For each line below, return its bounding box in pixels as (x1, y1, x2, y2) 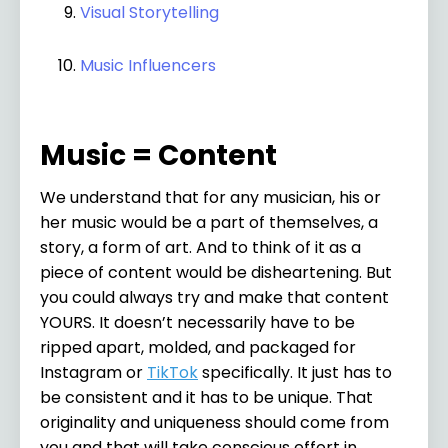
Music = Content (40, 135, 277, 175)
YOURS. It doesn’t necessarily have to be (40, 310, 355, 334)
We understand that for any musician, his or (40, 185, 381, 209)
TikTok (147, 360, 198, 384)
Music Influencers (80, 53, 216, 77)
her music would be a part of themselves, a (40, 210, 378, 234)
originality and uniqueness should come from (40, 410, 389, 434)
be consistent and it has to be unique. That (40, 385, 373, 409)
